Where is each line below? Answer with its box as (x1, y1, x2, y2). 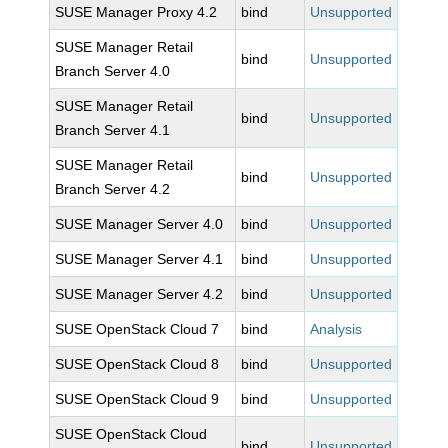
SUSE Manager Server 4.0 (55, 216, 224, 232)
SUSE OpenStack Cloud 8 (55, 356, 220, 372)
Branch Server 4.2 (55, 181, 171, 197)
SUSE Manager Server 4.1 (55, 251, 224, 267)
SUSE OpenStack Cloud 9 (55, 391, 220, 407)
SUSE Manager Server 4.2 (55, 286, 224, 302)
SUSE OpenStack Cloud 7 (55, 321, 220, 337)
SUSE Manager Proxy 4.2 (55, 4, 218, 20)
